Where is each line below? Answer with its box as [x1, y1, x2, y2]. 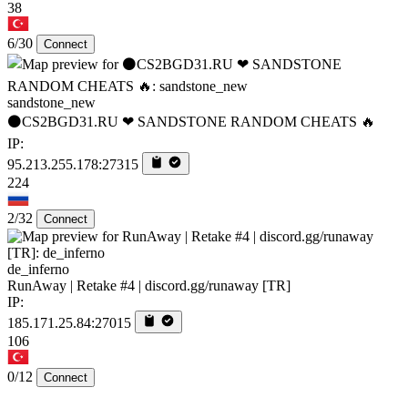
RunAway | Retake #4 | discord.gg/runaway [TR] [7, 278, 291, 294]
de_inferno [7, 261, 69, 278]
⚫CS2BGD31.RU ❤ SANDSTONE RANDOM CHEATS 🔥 [7, 114, 375, 130]
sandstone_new [7, 95, 96, 111]
